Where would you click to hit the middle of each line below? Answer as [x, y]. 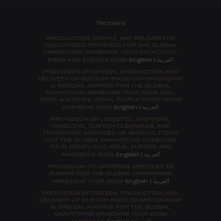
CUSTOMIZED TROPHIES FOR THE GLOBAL [110, 44]
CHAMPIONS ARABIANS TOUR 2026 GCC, [110, 92]
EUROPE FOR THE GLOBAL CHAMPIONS [110, 173]
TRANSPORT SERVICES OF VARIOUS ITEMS [110, 132]
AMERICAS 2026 [88, 154]
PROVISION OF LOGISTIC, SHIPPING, [110, 118]
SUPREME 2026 [88, 107]
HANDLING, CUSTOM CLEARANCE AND [110, 125]
